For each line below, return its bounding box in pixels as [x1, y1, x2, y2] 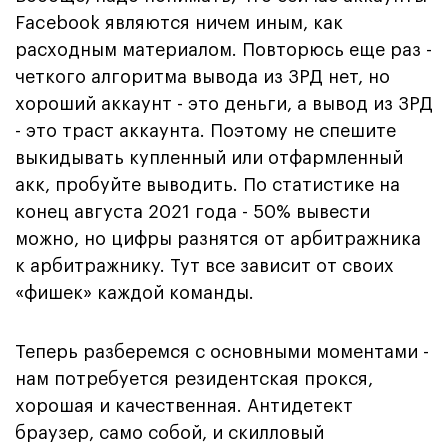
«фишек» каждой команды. [15, 283, 259, 302]
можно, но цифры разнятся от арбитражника [15, 229, 421, 248]
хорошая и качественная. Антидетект [15, 396, 353, 415]
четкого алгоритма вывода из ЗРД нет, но [15, 67, 390, 86]
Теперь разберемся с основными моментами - [15, 342, 429, 361]
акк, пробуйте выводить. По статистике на [15, 175, 400, 194]
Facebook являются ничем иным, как [15, 13, 343, 32]
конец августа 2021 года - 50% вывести [15, 202, 370, 221]
